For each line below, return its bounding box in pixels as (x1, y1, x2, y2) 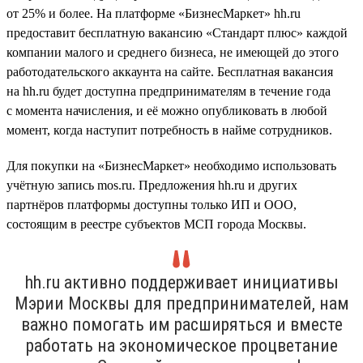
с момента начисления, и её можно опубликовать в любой (6, 103, 327, 117)
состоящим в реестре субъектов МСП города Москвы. (6, 216, 306, 231)
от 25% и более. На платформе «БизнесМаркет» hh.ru (6, 6, 301, 20)
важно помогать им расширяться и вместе (20, 314, 343, 335)
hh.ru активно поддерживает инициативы (24, 271, 339, 293)
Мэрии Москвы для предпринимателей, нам (14, 293, 349, 314)
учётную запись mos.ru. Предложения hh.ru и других (6, 177, 297, 192)
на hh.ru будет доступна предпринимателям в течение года (6, 83, 331, 98)
